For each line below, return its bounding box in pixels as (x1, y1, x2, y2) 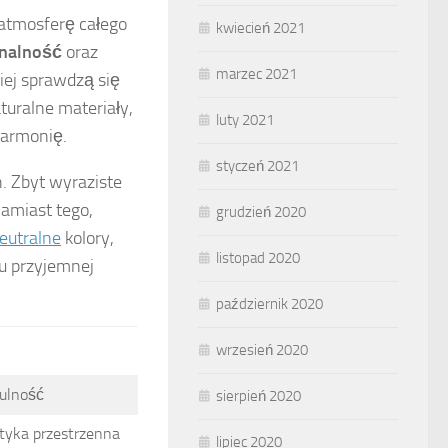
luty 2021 (216, 111, 274, 129)
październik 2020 (216, 295, 323, 313)
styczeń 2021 (216, 157, 299, 175)
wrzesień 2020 (216, 341, 308, 359)
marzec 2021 (216, 65, 297, 83)
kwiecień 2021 (216, 19, 305, 37)
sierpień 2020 (216, 387, 301, 405)
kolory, (61, 227, 114, 250)
